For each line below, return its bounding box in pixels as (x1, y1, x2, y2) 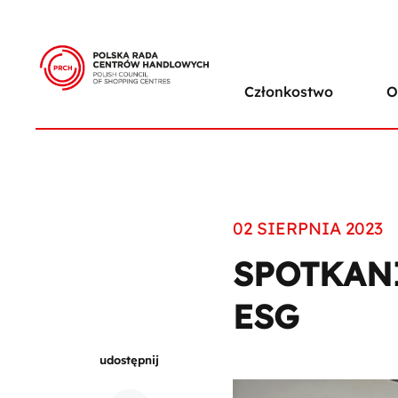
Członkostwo (244, 83, 333, 101)
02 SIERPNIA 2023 (233, 218, 383, 239)
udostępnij (99, 353, 159, 367)
